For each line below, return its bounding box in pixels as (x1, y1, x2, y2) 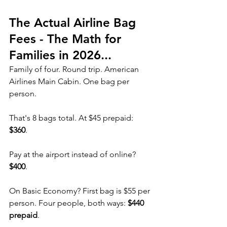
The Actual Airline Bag (9, 15, 139, 30)
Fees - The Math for (9, 31, 125, 46)
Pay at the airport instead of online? (9, 149, 138, 159)
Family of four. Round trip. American (9, 64, 141, 74)
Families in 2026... (9, 47, 111, 62)
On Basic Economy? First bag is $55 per (9, 185, 152, 196)
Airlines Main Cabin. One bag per (9, 76, 131, 86)
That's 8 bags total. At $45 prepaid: (9, 112, 135, 123)
